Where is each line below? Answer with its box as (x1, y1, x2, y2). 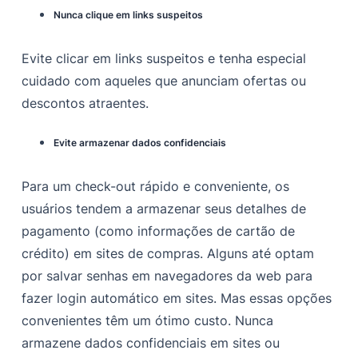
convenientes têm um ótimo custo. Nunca (22, 312, 274, 329)
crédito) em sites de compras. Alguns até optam (22, 245, 315, 262)
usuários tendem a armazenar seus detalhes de (22, 201, 307, 217)
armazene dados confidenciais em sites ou (22, 335, 280, 352)
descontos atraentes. (22, 95, 149, 112)
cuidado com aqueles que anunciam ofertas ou (22, 73, 307, 89)
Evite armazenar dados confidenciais (54, 137, 227, 149)
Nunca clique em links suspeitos (54, 9, 204, 22)
